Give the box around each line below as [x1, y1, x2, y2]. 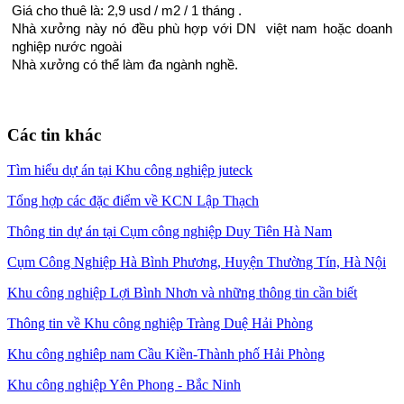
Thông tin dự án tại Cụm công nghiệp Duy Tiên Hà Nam [7, 224, 332, 240]
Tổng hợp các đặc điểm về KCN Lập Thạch [7, 193, 259, 209]
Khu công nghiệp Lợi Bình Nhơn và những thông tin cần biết [7, 285, 357, 301]
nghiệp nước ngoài [12, 39, 125, 54]
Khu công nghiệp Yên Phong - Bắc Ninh [7, 377, 241, 393]
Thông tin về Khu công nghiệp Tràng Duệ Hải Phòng [7, 316, 313, 332]
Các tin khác [7, 125, 101, 145]
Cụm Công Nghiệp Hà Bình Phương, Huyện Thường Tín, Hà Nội [7, 254, 386, 271]
